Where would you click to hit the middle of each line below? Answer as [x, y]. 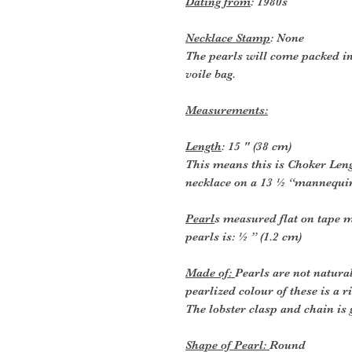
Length [203, 146]
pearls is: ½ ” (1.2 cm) [244, 236]
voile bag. [211, 73]
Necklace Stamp [228, 37]
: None [287, 37]
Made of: [210, 272]
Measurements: [227, 110]
